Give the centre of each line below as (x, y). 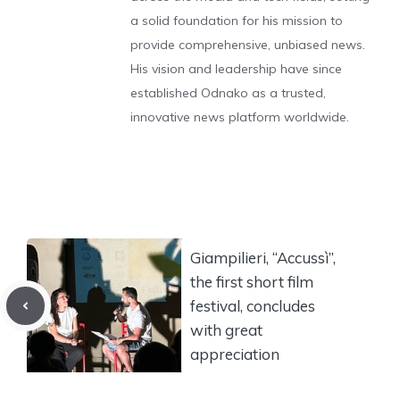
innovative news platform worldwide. (240, 117)
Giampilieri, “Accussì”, (263, 257)
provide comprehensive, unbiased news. (248, 45)
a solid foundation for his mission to (237, 21)
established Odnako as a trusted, (228, 93)
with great (226, 329)
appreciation (235, 354)
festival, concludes (253, 305)
